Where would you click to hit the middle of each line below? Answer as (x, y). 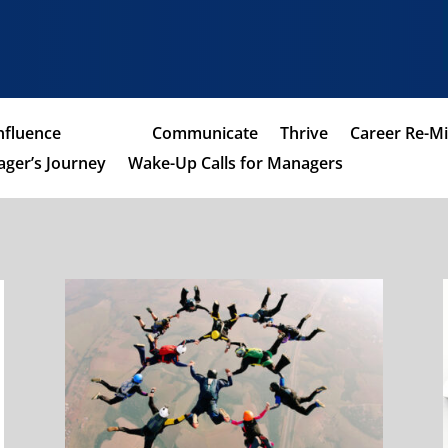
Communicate (204, 133)
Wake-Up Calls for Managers (235, 163)
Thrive (303, 133)
